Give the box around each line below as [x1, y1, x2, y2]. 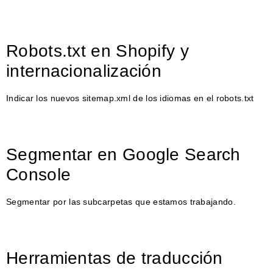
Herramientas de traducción [6, 248, 223, 268]
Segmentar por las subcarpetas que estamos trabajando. [6, 196, 236, 207]
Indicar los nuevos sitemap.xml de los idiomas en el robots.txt [6, 93, 254, 103]
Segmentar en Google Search [6, 144, 241, 164]
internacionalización [6, 61, 162, 80]
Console [6, 165, 71, 184]
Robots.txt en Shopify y [6, 41, 189, 60]
